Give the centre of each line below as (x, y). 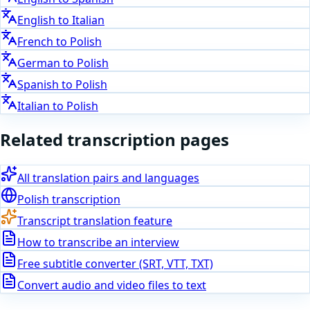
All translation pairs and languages (108, 178)
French (35, 42)
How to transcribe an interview (98, 243)
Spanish (38, 85)
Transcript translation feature (95, 221)
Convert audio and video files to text (112, 285)
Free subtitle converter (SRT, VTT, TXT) (115, 264)
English (36, 20)
